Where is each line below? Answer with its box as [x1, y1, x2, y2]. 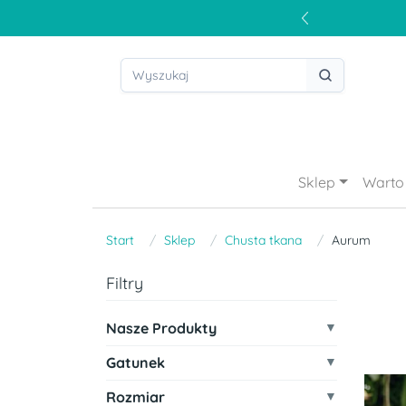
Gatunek [106, 353, 165, 372]
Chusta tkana [225, 232, 302, 248]
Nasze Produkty [106, 319, 217, 337]
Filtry [106, 273, 143, 294]
